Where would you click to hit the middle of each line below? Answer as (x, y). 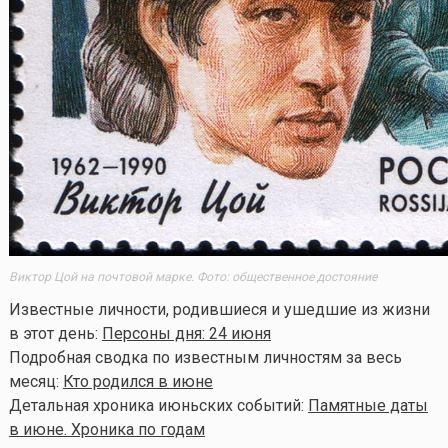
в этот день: (55, 334)
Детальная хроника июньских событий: (158, 406)
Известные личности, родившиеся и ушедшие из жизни (219, 310)
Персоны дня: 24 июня (186, 334)
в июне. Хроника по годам (106, 430)
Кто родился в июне (137, 382)
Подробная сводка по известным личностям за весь (205, 358)
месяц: (35, 382)
